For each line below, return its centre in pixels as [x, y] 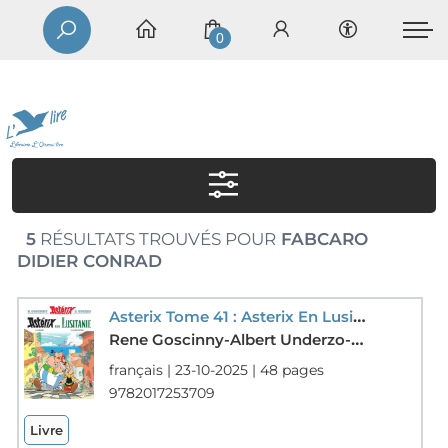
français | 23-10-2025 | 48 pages [216, 369]
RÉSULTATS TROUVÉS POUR [155, 238]
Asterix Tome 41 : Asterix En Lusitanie [359, 315]
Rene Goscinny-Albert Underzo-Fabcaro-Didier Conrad [229, 339]
